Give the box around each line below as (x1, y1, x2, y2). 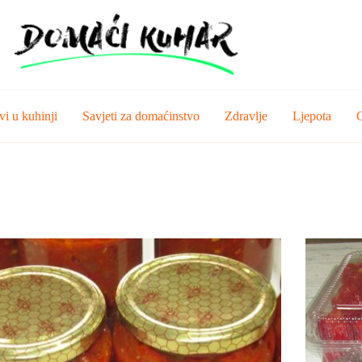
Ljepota (293, 108, 332, 123)
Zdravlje (225, 108, 268, 123)
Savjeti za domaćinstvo (82, 108, 200, 123)
